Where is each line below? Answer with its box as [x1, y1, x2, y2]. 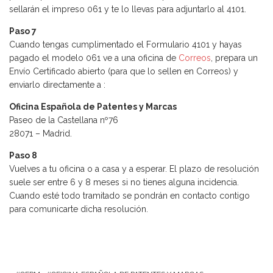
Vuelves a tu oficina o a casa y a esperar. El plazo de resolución [9, 163, 259, 174]
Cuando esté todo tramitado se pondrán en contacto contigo [9, 190, 250, 200]
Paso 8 [9, 150, 37, 160]
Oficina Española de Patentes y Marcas [9, 101, 177, 112]
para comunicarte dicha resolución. [9, 204, 148, 214]
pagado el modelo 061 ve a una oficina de [9, 52, 179, 63]
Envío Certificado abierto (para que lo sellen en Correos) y [9, 66, 238, 76]
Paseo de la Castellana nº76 [9, 115, 118, 125]
